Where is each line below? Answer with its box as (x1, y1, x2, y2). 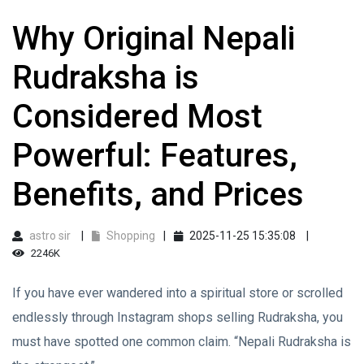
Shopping (104, 228, 155, 242)
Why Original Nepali (12, 19, 295, 58)
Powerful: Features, (12, 136, 297, 175)
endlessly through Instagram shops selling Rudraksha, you (12, 309, 343, 325)
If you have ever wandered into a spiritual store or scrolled (12, 284, 343, 301)
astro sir (29, 228, 71, 242)
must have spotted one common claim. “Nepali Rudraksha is (12, 333, 351, 349)
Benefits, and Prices (12, 175, 304, 214)
